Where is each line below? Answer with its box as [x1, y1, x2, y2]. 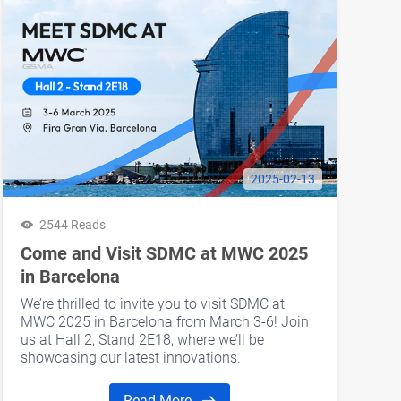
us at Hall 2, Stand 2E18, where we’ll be [20, 331, 264, 349]
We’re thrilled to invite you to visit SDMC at [20, 295, 285, 313]
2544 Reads [38, 218, 106, 233]
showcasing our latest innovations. [20, 349, 241, 367]
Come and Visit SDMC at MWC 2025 [20, 243, 308, 265]
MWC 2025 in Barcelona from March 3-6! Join [20, 313, 309, 331]
